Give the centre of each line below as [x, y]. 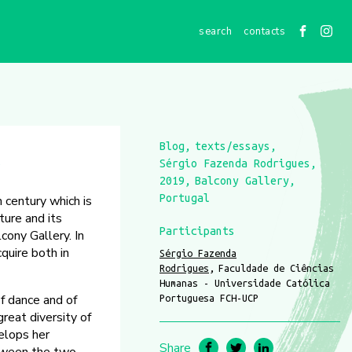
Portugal [185, 198]
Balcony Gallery [242, 181]
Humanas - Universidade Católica [245, 283]
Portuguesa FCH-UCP [209, 298]
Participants [197, 231]
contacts [264, 31]
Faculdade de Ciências [276, 268]
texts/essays [233, 146]
